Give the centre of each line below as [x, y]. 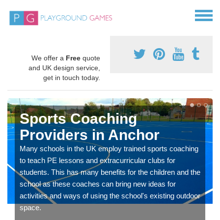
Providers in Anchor [90, 135]
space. [30, 208]
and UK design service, [64, 68]
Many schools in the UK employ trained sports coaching [109, 149]
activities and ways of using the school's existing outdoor [110, 196]
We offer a [49, 58]
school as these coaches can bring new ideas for [98, 184]
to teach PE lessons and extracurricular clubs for [97, 161]
